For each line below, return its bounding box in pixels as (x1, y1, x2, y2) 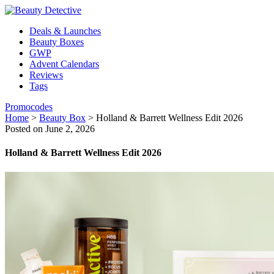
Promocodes (5, 102, 53, 112)
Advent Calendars (29, 59, 99, 69)
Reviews (29, 70, 63, 80)
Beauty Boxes (29, 37, 84, 47)
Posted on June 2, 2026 (5, 124, 95, 134)
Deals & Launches (29, 26, 101, 36)
